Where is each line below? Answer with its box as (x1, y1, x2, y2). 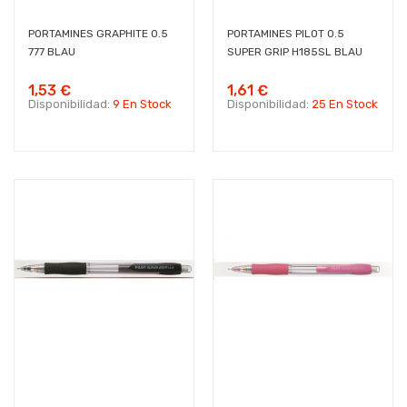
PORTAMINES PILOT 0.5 (227, 27, 344, 40)
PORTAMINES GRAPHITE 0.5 (28, 27, 168, 40)
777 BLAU (28, 45, 75, 58)
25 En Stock (312, 97, 378, 111)
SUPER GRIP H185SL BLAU (227, 45, 362, 58)
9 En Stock (113, 97, 172, 111)
